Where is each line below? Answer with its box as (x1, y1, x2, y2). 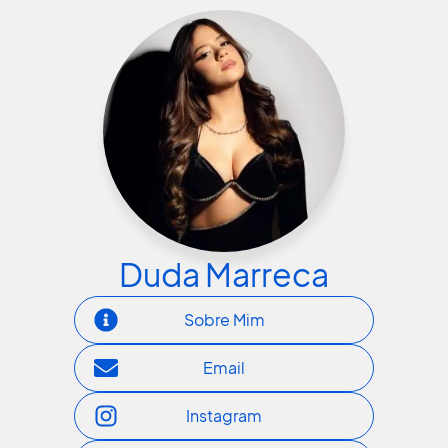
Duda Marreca (119, 253, 329, 294)
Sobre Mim (183, 308, 265, 330)
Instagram (186, 404, 262, 426)
